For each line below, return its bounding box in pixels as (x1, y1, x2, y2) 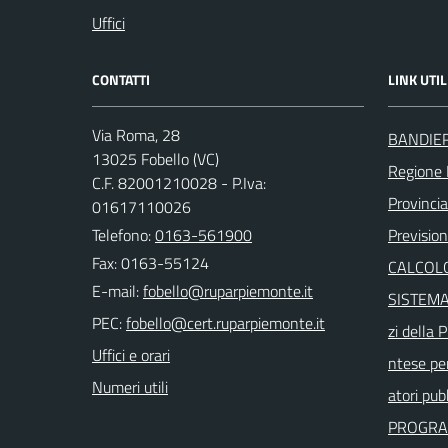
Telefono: (92, 223, 155, 248)
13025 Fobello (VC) (92, 147, 219, 172)
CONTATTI (92, 69, 150, 91)
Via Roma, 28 (92, 123, 180, 148)
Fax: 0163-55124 (92, 251, 209, 276)
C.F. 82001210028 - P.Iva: (92, 171, 266, 196)
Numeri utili (92, 375, 168, 400)
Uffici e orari (92, 343, 170, 368)
